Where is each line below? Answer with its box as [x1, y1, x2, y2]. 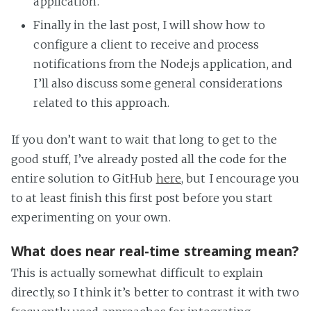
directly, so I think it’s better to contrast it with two [11, 285, 299, 300]
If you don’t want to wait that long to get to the [11, 133, 277, 147]
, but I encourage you [181, 171, 300, 186]
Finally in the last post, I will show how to [33, 18, 265, 33]
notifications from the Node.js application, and [33, 57, 293, 72]
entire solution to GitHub [11, 171, 156, 186]
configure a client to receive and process [33, 37, 260, 52]
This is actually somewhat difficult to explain [11, 266, 264, 280]
